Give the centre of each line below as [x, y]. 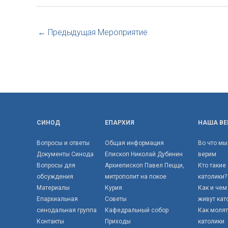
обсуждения [55, 176]
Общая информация [135, 143]
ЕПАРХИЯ [120, 122]
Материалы [53, 188]
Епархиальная [57, 199]
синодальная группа [67, 210]
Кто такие [212, 165]
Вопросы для [56, 165]
